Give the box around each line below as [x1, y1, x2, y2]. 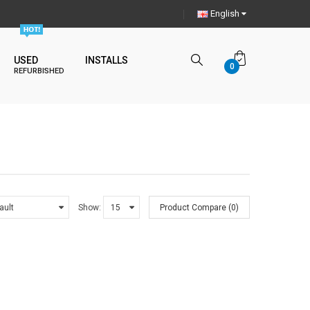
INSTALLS [85, 55, 128, 66]
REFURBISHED [14, 66, 64, 75]
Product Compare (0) [159, 203, 239, 212]
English [210, 8, 239, 19]
